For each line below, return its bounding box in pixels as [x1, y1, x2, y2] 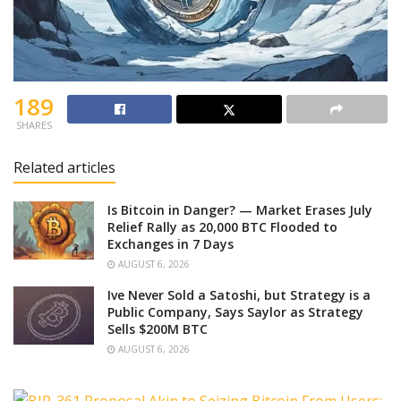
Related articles [13, 158, 115, 178]
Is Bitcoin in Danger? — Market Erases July [107, 201, 372, 219]
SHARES [15, 118, 52, 132]
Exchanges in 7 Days [107, 235, 234, 253]
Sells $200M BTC [107, 320, 208, 338]
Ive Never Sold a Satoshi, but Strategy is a [107, 286, 371, 304]
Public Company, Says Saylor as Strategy [107, 303, 363, 321]
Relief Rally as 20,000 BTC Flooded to [107, 218, 337, 236]
